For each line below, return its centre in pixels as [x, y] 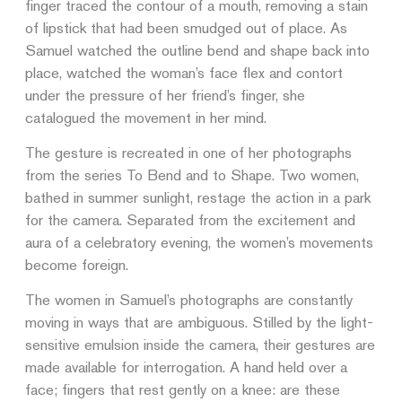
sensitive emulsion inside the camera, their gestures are [200, 345]
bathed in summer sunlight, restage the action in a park [198, 197]
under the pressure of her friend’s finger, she [165, 95]
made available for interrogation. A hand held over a [186, 367]
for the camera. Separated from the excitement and [190, 220]
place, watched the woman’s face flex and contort [184, 73]
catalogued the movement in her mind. [146, 118]
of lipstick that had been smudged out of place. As [186, 28]
